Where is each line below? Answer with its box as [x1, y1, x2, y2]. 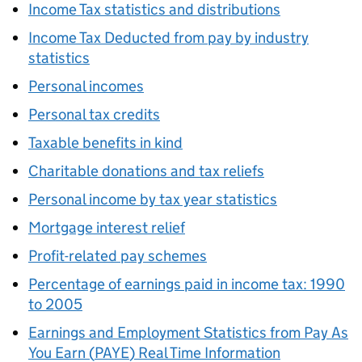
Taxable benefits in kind [28, 133, 183, 152]
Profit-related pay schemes [28, 246, 207, 265]
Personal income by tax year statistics [28, 190, 277, 208]
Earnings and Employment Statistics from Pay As [28, 323, 348, 342]
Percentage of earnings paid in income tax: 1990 [28, 275, 345, 293]
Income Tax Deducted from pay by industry [28, 28, 309, 47]
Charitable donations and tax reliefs [28, 162, 264, 180]
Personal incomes [28, 77, 144, 95]
